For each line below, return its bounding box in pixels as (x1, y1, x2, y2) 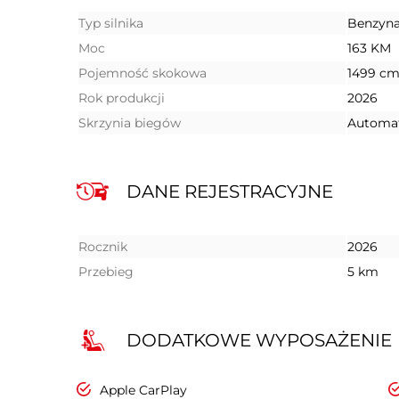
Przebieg (78, 264, 134, 280)
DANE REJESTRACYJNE (126, 181, 333, 202)
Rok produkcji (78, 90, 165, 106)
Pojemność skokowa (78, 65, 207, 81)
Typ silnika (78, 15, 143, 31)
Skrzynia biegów (78, 115, 181, 131)
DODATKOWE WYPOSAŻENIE (126, 330, 392, 351)
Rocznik (78, 239, 127, 255)
